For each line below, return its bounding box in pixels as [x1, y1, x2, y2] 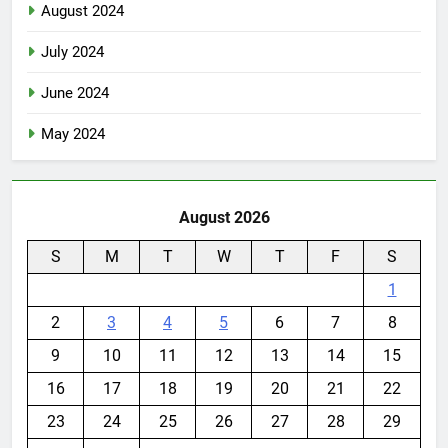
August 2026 [178, 207, 270, 227]
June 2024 [41, 83, 109, 102]
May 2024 [41, 124, 105, 143]
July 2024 [41, 42, 104, 61]
